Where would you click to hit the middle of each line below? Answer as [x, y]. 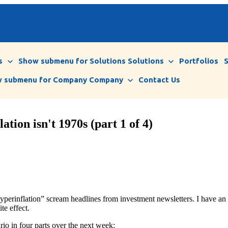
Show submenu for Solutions [72, 61]
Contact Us [160, 80]
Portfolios [199, 61]
